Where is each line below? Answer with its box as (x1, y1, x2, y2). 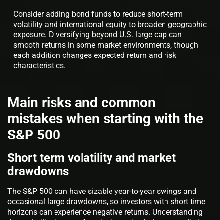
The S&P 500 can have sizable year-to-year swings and (7, 186, 196, 196)
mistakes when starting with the (7, 110, 203, 127)
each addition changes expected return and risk (13, 50, 176, 60)
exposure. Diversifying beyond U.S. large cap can (13, 29, 182, 39)
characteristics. (13, 60, 66, 70)
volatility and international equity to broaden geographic (13, 19, 207, 29)
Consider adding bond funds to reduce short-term (13, 9, 183, 19)
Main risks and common (7, 94, 156, 110)
